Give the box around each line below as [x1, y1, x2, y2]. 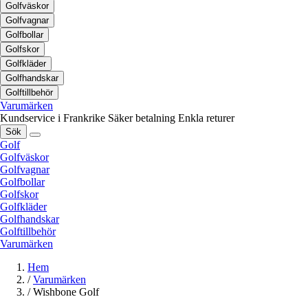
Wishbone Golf [33, 286, 99, 298]
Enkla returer [178, 112, 234, 124]
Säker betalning [108, 112, 175, 124]
